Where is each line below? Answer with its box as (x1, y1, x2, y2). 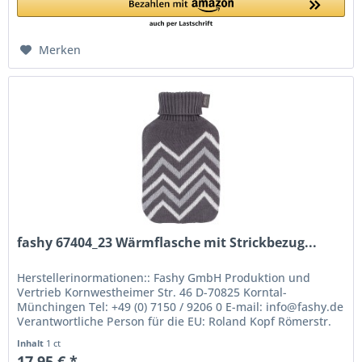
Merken (39, 42, 82, 58)
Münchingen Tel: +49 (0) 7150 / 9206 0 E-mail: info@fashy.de (17, 299, 344, 315)
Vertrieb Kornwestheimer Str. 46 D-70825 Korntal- (17, 284, 288, 301)
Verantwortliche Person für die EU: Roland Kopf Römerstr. (17, 314, 332, 330)
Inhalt (17, 337, 47, 350)
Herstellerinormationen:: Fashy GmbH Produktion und (17, 270, 311, 286)
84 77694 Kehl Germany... (17, 328, 156, 344)
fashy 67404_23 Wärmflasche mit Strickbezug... (17, 234, 318, 252)
